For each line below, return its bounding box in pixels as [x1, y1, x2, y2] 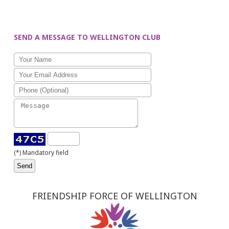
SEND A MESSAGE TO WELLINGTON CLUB [14, 32, 161, 42]
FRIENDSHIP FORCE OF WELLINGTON [32, 190, 197, 202]
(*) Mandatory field [14, 148, 68, 156]
